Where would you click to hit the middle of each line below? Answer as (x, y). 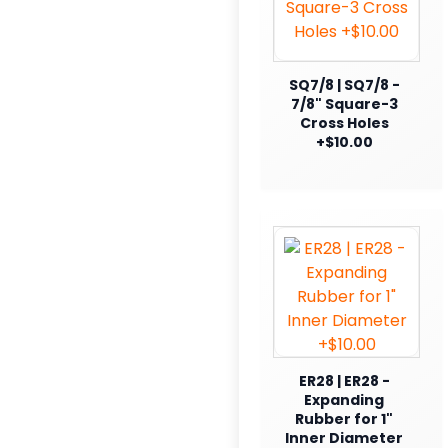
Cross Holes (344, 122)
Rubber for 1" (344, 418)
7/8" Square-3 (344, 103)
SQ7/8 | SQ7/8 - (344, 84)
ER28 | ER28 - (344, 380)
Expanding (344, 399)
